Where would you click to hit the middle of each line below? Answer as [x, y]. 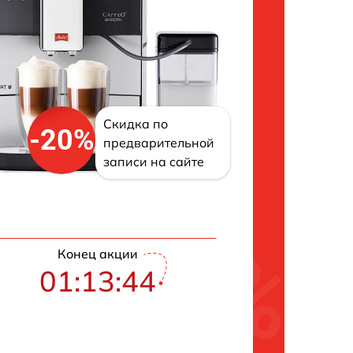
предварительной [159, 143]
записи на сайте [154, 162]
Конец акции [97, 254]
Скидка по [136, 124]
